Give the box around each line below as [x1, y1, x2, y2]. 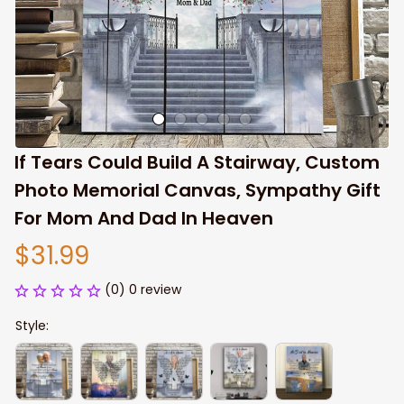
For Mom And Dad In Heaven [14, 206, 273, 231]
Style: [15, 317, 49, 335]
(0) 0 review [105, 280, 181, 298]
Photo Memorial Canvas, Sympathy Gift [14, 178, 381, 203]
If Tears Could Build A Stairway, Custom [14, 150, 380, 175]
